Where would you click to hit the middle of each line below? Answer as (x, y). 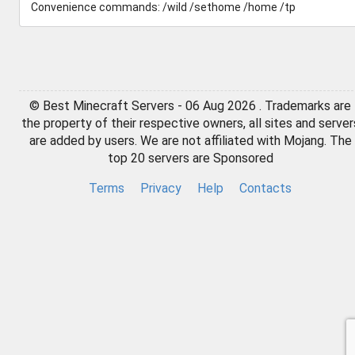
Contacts (265, 188)
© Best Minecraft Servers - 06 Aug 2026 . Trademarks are (190, 106)
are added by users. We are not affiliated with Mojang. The (190, 141)
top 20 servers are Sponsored (190, 158)
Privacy (161, 188)
